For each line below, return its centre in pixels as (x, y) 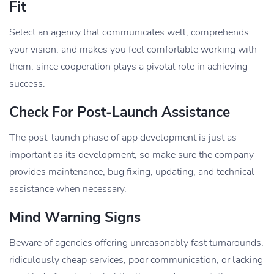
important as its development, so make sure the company (131, 154)
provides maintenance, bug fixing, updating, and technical (132, 172)
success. (27, 83)
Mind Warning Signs (75, 217)
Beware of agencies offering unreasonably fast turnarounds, (136, 243)
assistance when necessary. (68, 189)
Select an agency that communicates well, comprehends (129, 32)
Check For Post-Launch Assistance (120, 112)
